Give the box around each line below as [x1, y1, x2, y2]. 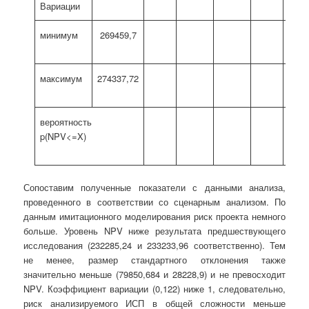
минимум [40, 28, 79, 41]
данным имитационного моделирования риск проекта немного [23, 209, 286, 223]
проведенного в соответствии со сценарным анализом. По [23, 195, 286, 208]
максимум [40, 71, 83, 85]
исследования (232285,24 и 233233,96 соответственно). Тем [23, 238, 286, 252]
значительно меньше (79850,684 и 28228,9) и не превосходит [23, 267, 286, 281]
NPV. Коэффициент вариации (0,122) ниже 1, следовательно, [23, 281, 286, 295]
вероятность [40, 114, 92, 128]
